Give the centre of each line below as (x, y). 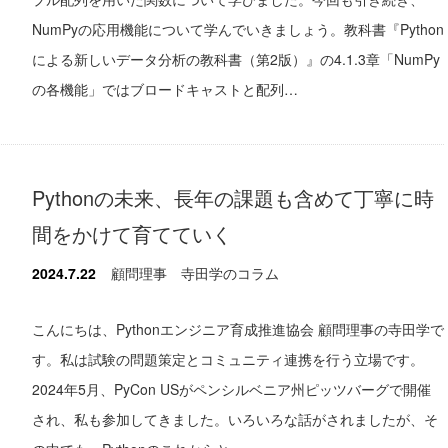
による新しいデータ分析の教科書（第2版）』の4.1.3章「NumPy (236, 58)
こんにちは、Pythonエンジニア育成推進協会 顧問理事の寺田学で (238, 328)
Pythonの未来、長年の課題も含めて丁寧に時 (233, 197)
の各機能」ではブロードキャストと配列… (165, 88)
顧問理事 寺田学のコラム (195, 272)
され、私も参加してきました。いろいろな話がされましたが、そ (235, 418)
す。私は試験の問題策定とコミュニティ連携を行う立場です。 (228, 358)
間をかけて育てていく (132, 233)
